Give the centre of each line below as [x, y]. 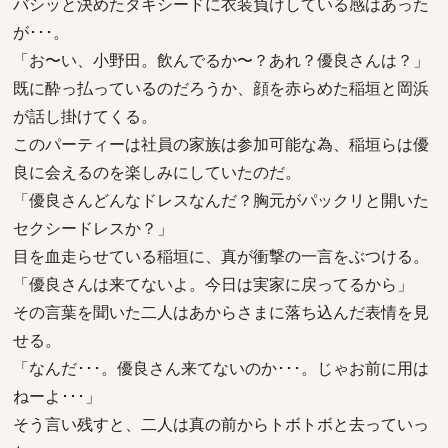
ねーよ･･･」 [57, 396]
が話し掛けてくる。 [85, 116]
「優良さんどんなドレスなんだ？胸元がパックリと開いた [221, 200]
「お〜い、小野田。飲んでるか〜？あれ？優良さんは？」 [221, 60]
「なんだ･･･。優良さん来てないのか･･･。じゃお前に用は [221, 368]
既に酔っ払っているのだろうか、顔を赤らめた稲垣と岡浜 [221, 88]
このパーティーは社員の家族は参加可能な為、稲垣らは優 [221, 144]
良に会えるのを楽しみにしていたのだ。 [157, 172]
